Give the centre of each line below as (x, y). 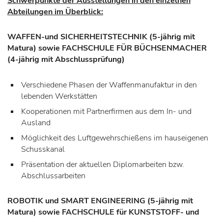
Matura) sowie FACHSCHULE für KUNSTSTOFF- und (103, 212)
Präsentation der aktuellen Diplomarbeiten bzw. (103, 164)
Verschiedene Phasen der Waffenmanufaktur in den (109, 85)
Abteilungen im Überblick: (55, 12)
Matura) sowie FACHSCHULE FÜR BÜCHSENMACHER (107, 48)
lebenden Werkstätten (59, 96)
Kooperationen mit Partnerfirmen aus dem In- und (106, 111)
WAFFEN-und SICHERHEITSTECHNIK (78, 37)
